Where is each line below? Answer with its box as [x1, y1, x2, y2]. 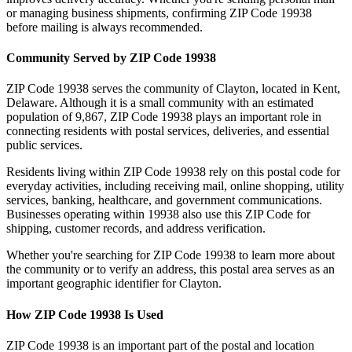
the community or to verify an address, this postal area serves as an [6, 262, 335, 277]
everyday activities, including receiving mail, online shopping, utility [6, 179, 344, 193]
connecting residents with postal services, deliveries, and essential [6, 124, 329, 138]
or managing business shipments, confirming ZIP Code [6, 5, 277, 20]
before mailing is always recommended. [6, 20, 203, 34]
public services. [6, 138, 82, 152]
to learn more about [236, 248, 335, 262]
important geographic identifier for [6, 277, 179, 291]
